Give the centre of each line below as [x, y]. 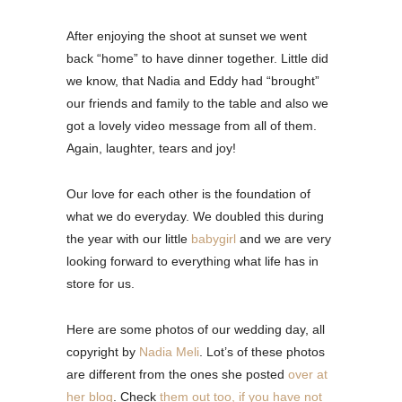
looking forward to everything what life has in [192, 261]
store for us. [100, 283]
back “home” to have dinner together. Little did [197, 58]
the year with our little [129, 238]
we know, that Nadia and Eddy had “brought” [193, 80]
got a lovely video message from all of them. [192, 125]
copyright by [103, 351]
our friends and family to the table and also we [197, 103]
